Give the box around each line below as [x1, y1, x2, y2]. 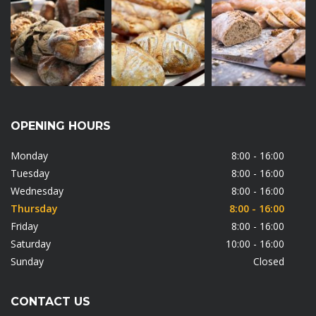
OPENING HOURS [11, 119, 111, 133]
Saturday [11, 237, 51, 251]
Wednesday [11, 184, 63, 198]
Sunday [11, 255, 44, 269]
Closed [253, 255, 284, 269]
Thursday [11, 202, 58, 216]
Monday [11, 149, 48, 163]
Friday [11, 219, 38, 233]
